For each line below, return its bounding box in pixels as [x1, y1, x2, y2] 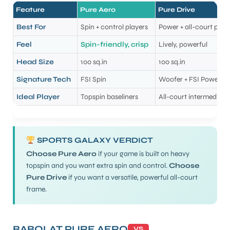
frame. [26, 185, 47, 194]
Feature [16, 6, 45, 14]
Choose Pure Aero [26, 149, 97, 159]
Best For [16, 23, 46, 32]
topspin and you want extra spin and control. [26, 161, 169, 170]
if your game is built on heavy [97, 149, 189, 159]
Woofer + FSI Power [158, 75, 221, 84]
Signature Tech [16, 75, 71, 84]
